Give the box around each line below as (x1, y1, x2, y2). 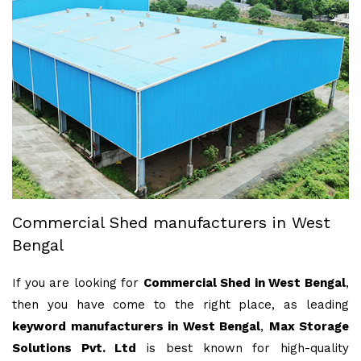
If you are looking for (12, 276, 143, 291)
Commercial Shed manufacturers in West (12, 213, 330, 233)
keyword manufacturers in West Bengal (12, 319, 260, 334)
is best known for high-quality (136, 341, 350, 356)
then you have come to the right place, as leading (12, 297, 349, 313)
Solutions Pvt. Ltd (12, 341, 137, 356)
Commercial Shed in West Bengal (143, 276, 346, 291)
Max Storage (268, 319, 349, 334)
